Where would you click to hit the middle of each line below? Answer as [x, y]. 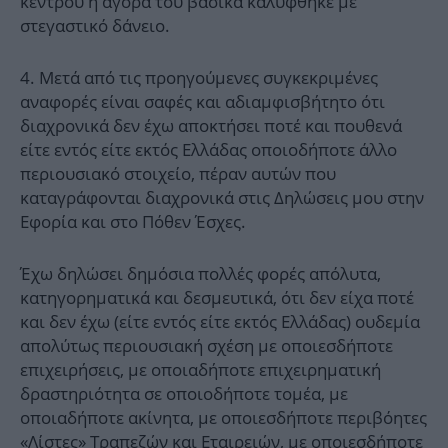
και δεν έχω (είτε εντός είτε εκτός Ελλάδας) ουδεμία [220, 322]
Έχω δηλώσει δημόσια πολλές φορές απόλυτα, [200, 274]
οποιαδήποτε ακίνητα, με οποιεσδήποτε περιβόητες [223, 418]
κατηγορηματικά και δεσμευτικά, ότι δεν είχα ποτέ [217, 298]
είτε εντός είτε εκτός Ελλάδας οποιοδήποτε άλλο [208, 150]
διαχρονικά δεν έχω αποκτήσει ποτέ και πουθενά [211, 126]
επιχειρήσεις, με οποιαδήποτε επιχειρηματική [200, 370]
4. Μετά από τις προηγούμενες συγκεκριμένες [199, 78]
